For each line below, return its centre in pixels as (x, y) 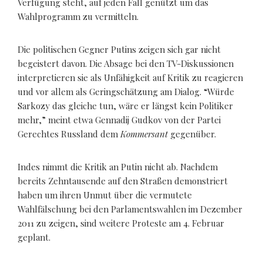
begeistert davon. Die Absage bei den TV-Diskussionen (126, 63)
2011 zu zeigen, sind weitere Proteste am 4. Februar (121, 223)
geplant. (34, 237)
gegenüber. (192, 134)
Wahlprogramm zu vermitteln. (78, 16)
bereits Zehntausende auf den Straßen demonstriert (123, 181)
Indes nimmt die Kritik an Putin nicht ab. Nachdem (118, 166)
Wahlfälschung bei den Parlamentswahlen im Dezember (130, 209)
